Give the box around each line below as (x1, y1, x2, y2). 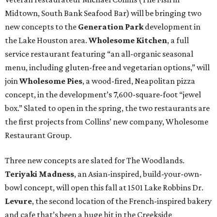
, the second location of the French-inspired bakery (32, 196, 212, 206)
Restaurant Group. (5, 130, 72, 140)
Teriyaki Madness (5, 169, 74, 179)
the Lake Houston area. (5, 35, 89, 46)
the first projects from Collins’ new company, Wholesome (5, 117, 208, 127)
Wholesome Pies (19, 76, 82, 86)
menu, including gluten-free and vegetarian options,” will (5, 62, 210, 73)
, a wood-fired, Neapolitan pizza (82, 76, 195, 86)
